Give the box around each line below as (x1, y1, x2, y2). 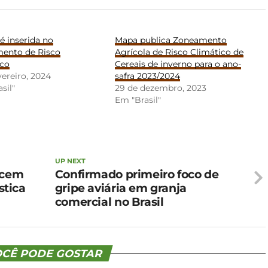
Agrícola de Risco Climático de (115, 47, 244, 57)
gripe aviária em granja (54, 181, 187, 195)
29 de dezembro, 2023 (115, 83, 207, 93)
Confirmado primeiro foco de (54, 167, 219, 181)
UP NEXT (54, 157, 86, 165)
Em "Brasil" (115, 95, 162, 105)
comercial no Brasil (54, 194, 164, 209)
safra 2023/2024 (115, 71, 181, 81)
